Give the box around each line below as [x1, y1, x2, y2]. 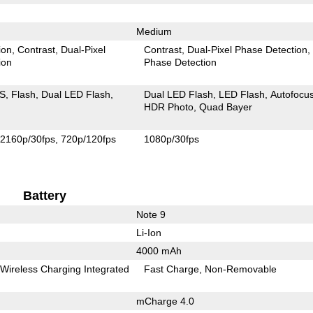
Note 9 [136, 209, 166, 221]
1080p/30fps [144, 133, 200, 145]
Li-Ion [136, 227, 161, 239]
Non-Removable [205, 263, 277, 275]
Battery [23, 189, 67, 203]
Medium [136, 26, 172, 38]
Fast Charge [144, 263, 200, 275]
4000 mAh [136, 245, 182, 257]
